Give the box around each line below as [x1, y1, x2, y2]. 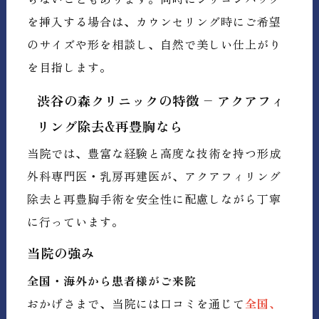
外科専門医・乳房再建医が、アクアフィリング [27, 167, 282, 185]
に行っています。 [27, 213, 125, 231]
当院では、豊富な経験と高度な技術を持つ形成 [27, 145, 282, 162]
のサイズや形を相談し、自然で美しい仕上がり [27, 35, 282, 53]
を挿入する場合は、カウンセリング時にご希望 [27, 12, 282, 30]
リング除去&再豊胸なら [37, 117, 184, 136]
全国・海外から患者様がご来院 [27, 271, 197, 289]
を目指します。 [27, 58, 113, 75]
